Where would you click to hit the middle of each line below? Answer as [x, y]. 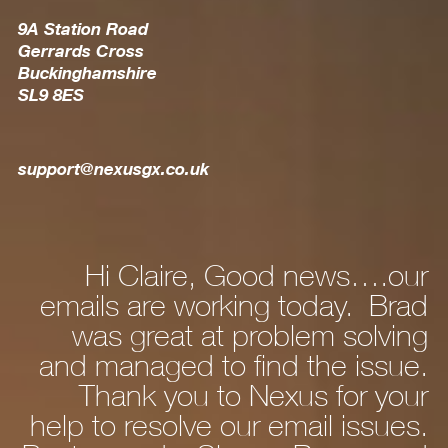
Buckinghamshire [87, 72]
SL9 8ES [50, 94]
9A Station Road [82, 28]
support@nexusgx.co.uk [113, 168]
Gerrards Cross [80, 50]
